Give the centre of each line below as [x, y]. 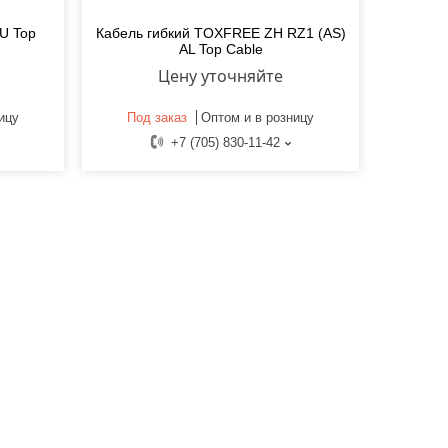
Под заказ [157, 118]
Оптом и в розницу [258, 118]
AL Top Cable [220, 49]
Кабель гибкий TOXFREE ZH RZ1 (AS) [220, 33]
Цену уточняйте [221, 76]
